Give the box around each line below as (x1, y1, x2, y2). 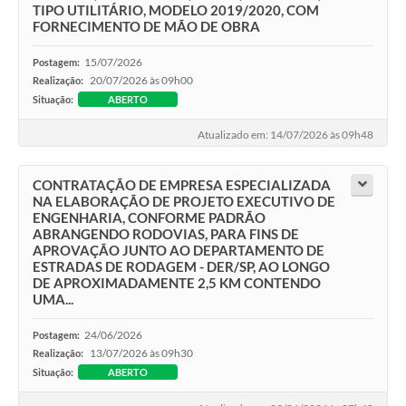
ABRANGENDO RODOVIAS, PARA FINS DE (33, 226, 299, 243)
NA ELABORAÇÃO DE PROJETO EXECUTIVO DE (33, 193, 335, 210)
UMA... (33, 291, 73, 308)
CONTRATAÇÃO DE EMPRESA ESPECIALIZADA (33, 177, 331, 194)
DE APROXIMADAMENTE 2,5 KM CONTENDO (33, 275, 321, 292)
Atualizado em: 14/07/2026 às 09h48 (198, 128, 373, 142)
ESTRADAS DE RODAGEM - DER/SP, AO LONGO (33, 258, 330, 275)
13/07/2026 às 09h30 (90, 346, 193, 361)
